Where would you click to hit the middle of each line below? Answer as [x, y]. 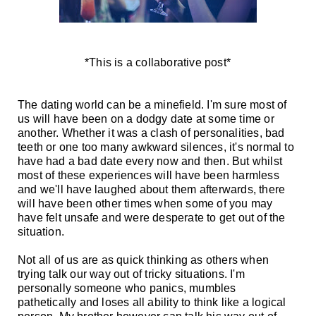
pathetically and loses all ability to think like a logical [152, 302]
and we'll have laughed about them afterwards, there [152, 189]
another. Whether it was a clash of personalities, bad [151, 133]
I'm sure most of [247, 104]
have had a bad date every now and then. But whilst [150, 161]
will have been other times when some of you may [145, 203]
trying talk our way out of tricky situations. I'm [131, 274]
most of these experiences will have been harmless [148, 175]
